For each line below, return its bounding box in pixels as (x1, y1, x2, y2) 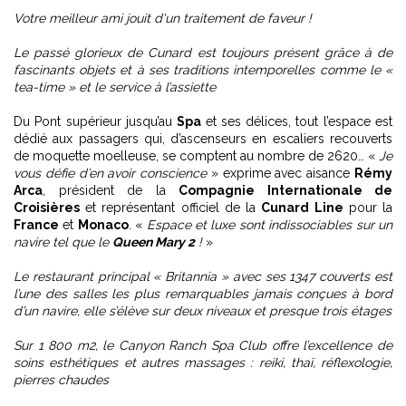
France (14, 217, 59, 232)
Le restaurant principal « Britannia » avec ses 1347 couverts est (14, 269, 392, 284)
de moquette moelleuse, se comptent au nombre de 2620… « (14, 149, 379, 163)
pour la (343, 200, 393, 215)
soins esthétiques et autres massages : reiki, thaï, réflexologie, (14, 355, 392, 370)
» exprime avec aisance (207, 166, 355, 180)
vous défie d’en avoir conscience (14, 166, 208, 180)
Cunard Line (261, 200, 343, 215)
